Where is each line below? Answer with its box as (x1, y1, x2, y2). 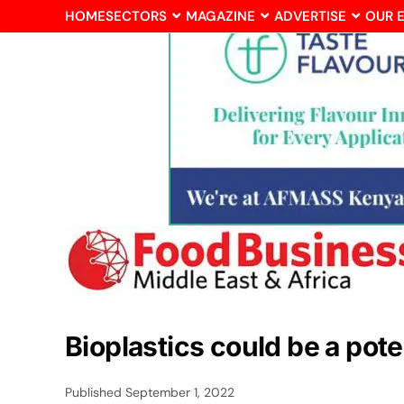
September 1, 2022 (125, 384, 234, 400)
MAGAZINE (186, 7, 255, 25)
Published (65, 384, 125, 400)
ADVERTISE (274, 7, 346, 25)
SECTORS (106, 7, 167, 25)
